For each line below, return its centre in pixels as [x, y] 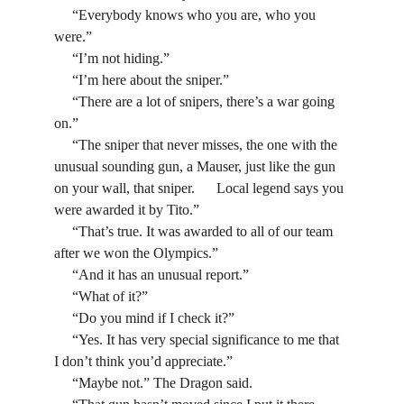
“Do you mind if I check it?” [153, 318]
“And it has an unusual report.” [161, 275]
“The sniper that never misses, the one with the [63, 145]
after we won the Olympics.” [136, 253]
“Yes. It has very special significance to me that [63, 340]
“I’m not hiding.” [121, 58]
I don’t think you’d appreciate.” [143, 361]
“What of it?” [110, 296]
